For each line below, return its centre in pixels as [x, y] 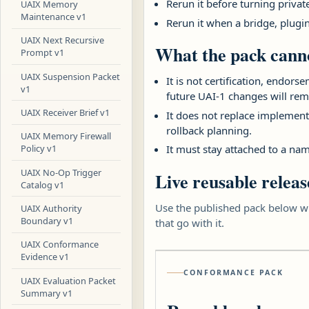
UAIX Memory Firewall [66, 136]
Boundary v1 [47, 220]
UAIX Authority [52, 208]
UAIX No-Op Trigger [61, 172]
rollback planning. [209, 130]
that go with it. [190, 222]
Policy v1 [39, 149]
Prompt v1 [43, 53]
